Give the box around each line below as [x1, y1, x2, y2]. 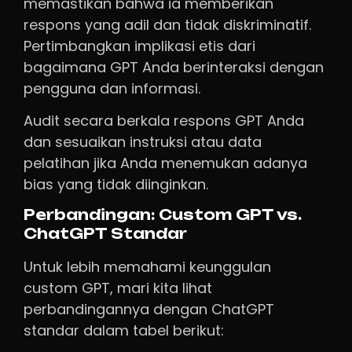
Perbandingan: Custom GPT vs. [24, 206, 302, 225]
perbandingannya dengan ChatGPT [24, 299, 274, 320]
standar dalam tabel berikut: [24, 321, 224, 341]
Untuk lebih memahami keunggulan [24, 257, 271, 277]
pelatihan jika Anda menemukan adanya [24, 152, 307, 173]
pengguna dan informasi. [24, 78, 200, 98]
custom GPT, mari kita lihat [24, 278, 212, 299]
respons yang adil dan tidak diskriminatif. [24, 14, 311, 35]
